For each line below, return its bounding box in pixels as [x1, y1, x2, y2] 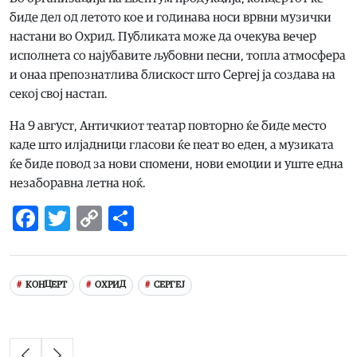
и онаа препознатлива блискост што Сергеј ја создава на [10, 68, 335, 81]
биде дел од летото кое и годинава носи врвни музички [10, 10, 331, 24]
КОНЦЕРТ [25, 280, 67, 290]
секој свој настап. [10, 87, 108, 100]
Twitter [70, 205, 151, 231]
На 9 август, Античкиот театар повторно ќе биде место [10, 119, 327, 132]
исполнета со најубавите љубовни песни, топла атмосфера [10, 49, 346, 62]
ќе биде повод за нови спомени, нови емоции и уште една [10, 157, 343, 171]
